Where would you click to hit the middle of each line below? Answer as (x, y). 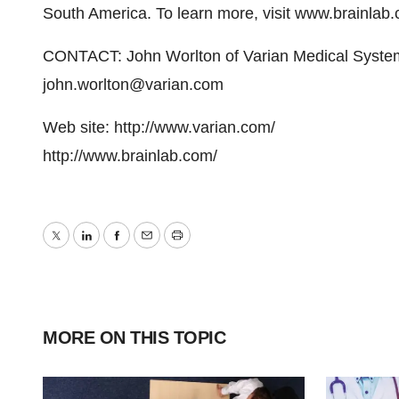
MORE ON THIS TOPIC (134, 338)
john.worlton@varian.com (133, 85)
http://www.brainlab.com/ (130, 156)
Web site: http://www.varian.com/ (159, 127)
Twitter (78, 248)
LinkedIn (115, 248)
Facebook (151, 248)
